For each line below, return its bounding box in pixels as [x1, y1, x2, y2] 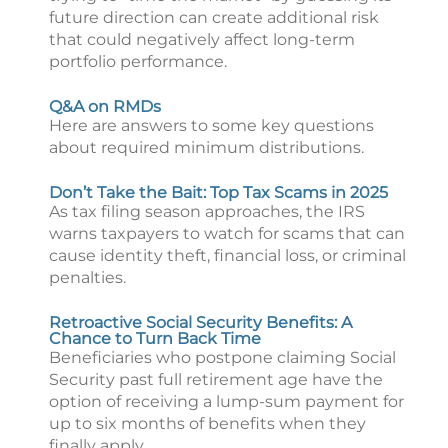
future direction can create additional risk [49, 8, 379, 27]
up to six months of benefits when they [49, 414, 366, 433]
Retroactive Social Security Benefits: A [49, 313, 352, 332]
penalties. [49, 268, 126, 287]
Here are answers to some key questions [49, 116, 374, 135]
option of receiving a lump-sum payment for [49, 392, 404, 411]
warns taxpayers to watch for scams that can [49, 224, 405, 243]
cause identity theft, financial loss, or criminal [49, 246, 406, 265]
